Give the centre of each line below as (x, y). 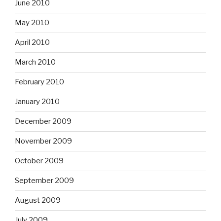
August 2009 (38, 201)
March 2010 (35, 62)
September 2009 (44, 181)
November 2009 (43, 141)
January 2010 (37, 102)
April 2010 (32, 43)
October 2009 (39, 161)
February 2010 (39, 82)
